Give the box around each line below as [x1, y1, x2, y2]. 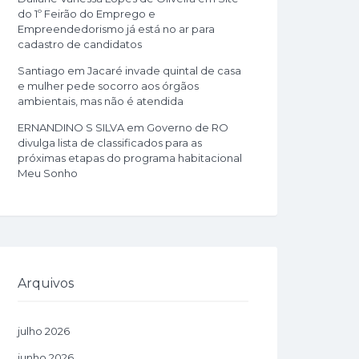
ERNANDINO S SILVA [18, 121, 124, 134]
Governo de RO [147, 121, 228, 134]
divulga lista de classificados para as [18, 136, 202, 149]
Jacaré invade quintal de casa [87, 64, 241, 77]
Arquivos [18, 276, 74, 291]
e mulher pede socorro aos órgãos [18, 79, 199, 92]
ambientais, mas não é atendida [18, 95, 184, 107]
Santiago [18, 64, 65, 77]
